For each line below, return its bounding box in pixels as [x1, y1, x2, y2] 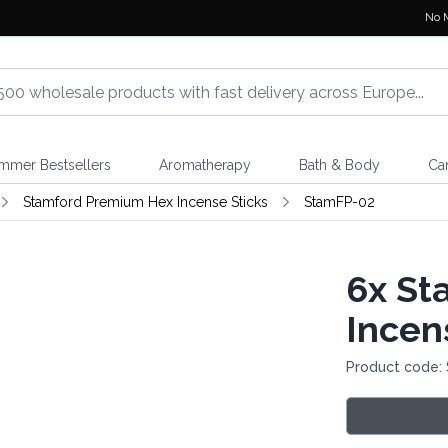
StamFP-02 [303, 194, 375, 210]
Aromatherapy [158, 157, 251, 173]
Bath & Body [298, 157, 380, 173]
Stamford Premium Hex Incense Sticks [22, 194, 268, 210]
